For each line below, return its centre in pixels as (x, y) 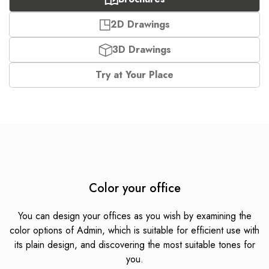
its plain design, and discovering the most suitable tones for (134, 245)
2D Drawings (140, 25)
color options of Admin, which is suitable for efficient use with (134, 231)
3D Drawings (141, 50)
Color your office (134, 189)
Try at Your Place (134, 75)
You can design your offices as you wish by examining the (134, 216)
